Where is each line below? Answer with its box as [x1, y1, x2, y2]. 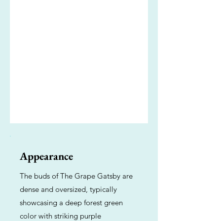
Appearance [20, 149, 73, 163]
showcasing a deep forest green [20, 198, 123, 207]
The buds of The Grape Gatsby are [20, 171, 133, 181]
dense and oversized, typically [20, 184, 117, 194]
